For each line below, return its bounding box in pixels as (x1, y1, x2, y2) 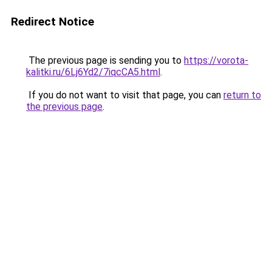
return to (223, 89, 261, 101)
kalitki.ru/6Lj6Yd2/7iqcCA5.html (26, 66, 160, 78)
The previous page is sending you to (26, 55, 184, 66)
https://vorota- (184, 55, 248, 66)
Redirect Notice (11, 15, 94, 29)
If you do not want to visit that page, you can (26, 89, 223, 101)
